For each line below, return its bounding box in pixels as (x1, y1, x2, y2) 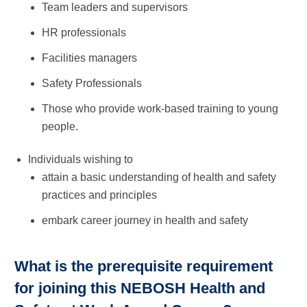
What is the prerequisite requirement (14, 257, 273, 275)
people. (42, 120, 78, 132)
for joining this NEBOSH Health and (14, 279, 265, 297)
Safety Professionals (42, 77, 142, 89)
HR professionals (42, 26, 126, 38)
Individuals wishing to (28, 153, 133, 165)
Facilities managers (42, 51, 137, 64)
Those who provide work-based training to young (42, 102, 278, 114)
